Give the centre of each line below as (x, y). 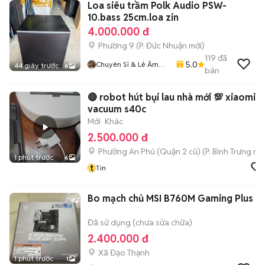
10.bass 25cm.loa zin (133, 17)
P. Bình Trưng (228, 151)
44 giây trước (36, 65)
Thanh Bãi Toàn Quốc (131, 75)
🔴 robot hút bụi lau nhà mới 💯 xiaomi (172, 97)
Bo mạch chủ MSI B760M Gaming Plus (170, 198)
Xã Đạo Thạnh (124, 253)
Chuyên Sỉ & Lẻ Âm (127, 64)
